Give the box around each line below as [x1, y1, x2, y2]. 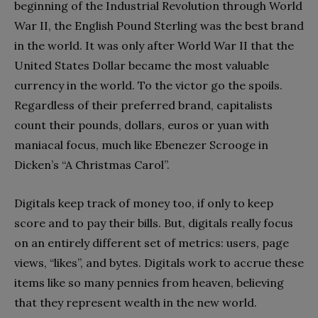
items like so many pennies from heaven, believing [14, 275, 284, 290]
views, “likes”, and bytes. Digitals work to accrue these [14, 256, 304, 270]
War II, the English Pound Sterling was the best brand [14, 18, 304, 33]
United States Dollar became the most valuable [14, 58, 269, 73]
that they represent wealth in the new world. [14, 295, 257, 310]
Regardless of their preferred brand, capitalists [14, 98, 273, 113]
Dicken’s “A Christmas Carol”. [14, 158, 175, 172]
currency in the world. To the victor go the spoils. [14, 78, 283, 93]
